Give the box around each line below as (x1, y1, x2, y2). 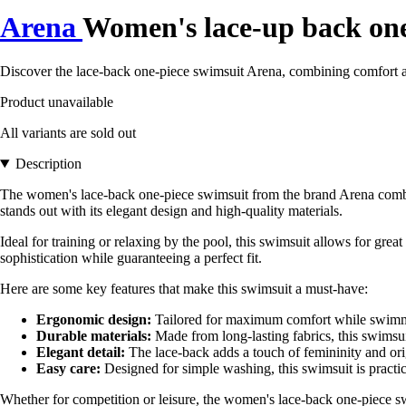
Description (14, 156, 82, 171)
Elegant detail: (36, 344, 125, 360)
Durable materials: (36, 328, 151, 343)
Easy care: (36, 361, 101, 376)
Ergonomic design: (36, 312, 151, 327)
